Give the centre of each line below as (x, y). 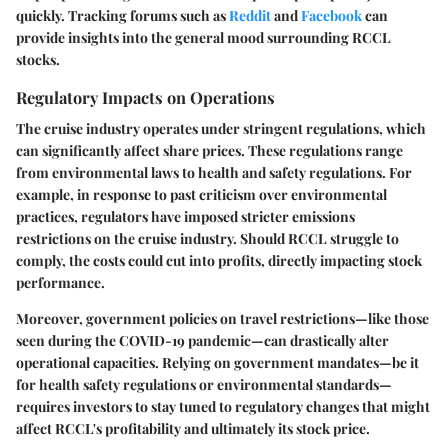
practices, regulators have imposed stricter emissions (185, 217)
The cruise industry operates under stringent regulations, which (221, 129)
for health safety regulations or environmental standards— (204, 385)
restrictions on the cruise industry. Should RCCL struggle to (207, 239)
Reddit (250, 15)
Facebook (331, 15)
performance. (60, 283)
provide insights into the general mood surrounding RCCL (203, 37)
